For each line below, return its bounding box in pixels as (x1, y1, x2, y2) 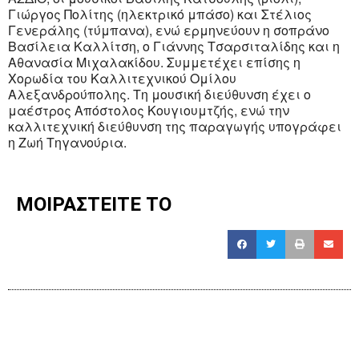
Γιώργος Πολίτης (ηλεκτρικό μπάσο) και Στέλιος (8, 5, 312, 24)
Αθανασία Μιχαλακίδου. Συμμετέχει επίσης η (8, 53, 301, 72)
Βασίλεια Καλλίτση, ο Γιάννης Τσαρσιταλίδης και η (8, 37, 340, 56)
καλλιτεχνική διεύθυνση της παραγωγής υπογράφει (8, 117, 341, 136)
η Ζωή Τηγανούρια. (8, 133, 127, 152)
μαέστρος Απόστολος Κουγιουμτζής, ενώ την (8, 101, 289, 120)
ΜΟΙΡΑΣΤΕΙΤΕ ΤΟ (16, 193, 171, 216)
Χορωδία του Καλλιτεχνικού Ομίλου (8, 69, 236, 88)
